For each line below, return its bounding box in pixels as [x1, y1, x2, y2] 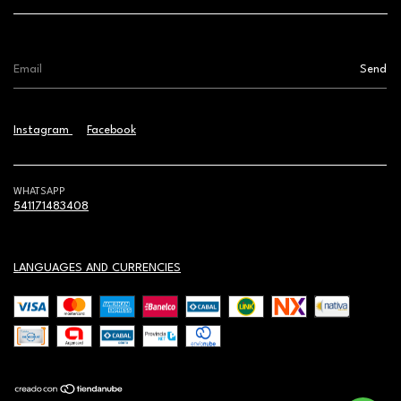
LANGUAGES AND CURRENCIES [13, 261, 181, 274]
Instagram [13, 124, 73, 136]
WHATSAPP [13, 186, 65, 197]
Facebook [87, 124, 136, 136]
